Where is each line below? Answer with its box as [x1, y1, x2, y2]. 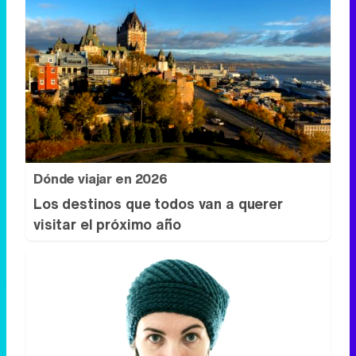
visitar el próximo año [33, 214, 181, 235]
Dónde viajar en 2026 [33, 169, 168, 189]
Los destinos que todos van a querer [33, 193, 283, 215]
